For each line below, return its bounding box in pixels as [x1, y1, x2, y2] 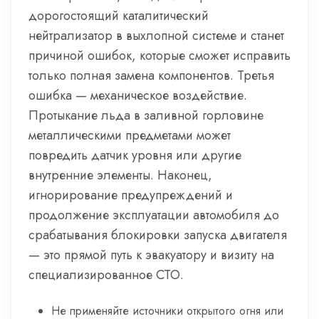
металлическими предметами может [28, 126, 231, 145]
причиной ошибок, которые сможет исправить [28, 46, 291, 65]
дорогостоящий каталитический [28, 6, 209, 25]
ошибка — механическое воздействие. [28, 86, 247, 105]
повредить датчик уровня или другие [28, 146, 241, 164]
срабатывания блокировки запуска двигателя [28, 226, 287, 244]
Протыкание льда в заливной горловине [28, 106, 263, 125]
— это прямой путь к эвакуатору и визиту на [28, 246, 274, 264]
